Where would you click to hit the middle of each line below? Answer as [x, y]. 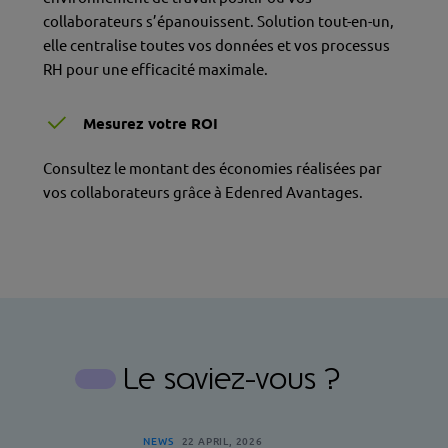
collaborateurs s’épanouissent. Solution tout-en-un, [218, 22]
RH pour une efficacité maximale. [155, 70]
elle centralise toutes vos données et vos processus [216, 46]
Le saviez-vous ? [236, 378]
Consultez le [84, 169]
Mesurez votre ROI [150, 124]
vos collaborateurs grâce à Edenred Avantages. [202, 193]
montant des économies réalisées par [253, 169]
